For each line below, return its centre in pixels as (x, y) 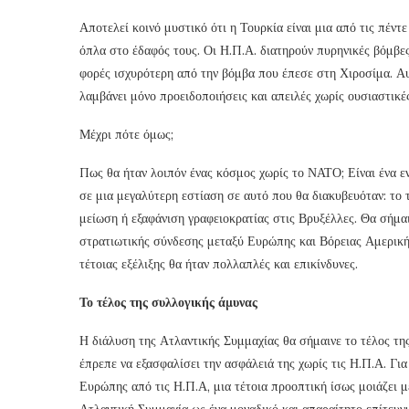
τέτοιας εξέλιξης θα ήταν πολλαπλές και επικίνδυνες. (219, 263)
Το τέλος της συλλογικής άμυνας (168, 302)
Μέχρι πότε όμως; (126, 134)
